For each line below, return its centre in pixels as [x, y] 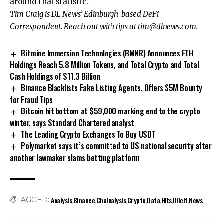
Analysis [61, 200]
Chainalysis [111, 200]
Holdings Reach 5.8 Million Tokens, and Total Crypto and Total [105, 65]
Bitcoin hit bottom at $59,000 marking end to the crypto [111, 111]
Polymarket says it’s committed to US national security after [116, 146]
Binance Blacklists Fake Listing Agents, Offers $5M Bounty [111, 87]
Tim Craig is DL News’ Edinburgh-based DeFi [84, 14]
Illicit [180, 200]
